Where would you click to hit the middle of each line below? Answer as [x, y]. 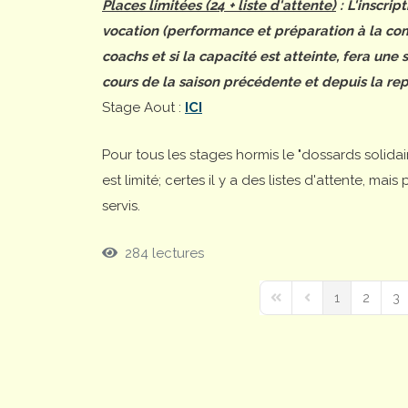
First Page [296, 306]
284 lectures [161, 253]
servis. [121, 205]
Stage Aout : [143, 107]
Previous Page [340, 306]
